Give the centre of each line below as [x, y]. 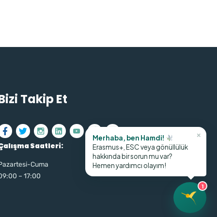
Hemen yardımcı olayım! [129, 165]
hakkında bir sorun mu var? [132, 156]
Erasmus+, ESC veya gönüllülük [140, 147]
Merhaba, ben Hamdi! [129, 138]
